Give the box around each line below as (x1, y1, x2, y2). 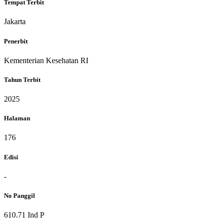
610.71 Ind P (4, 211, 44, 220)
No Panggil (4, 191, 35, 199)
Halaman (4, 114, 30, 122)
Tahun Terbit (4, 75, 40, 83)
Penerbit (4, 37, 28, 45)
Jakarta (4, 17, 26, 26)
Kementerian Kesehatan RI (4, 56, 88, 65)
